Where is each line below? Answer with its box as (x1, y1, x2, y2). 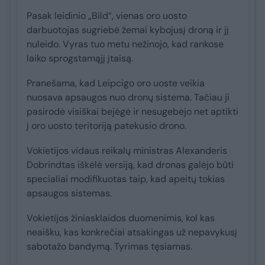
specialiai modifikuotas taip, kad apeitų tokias (27, 172, 225, 185)
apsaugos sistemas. (27, 186, 112, 199)
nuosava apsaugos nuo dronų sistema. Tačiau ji (27, 91, 230, 104)
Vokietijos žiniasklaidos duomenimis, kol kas (27, 211, 215, 224)
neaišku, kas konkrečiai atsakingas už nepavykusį (27, 225, 237, 238)
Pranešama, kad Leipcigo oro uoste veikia (27, 76, 205, 89)
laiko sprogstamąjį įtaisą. (27, 51, 133, 64)
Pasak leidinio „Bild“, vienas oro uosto (27, 9, 187, 22)
